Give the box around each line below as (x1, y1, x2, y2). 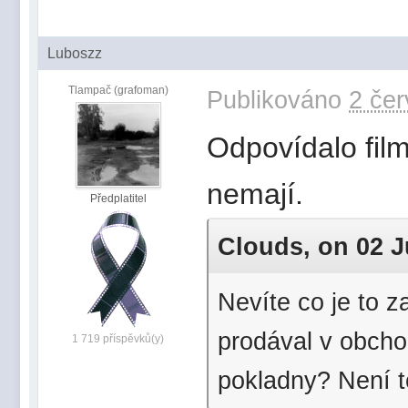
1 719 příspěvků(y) (72, 331, 164, 345)
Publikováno (207, 85, 349, 114)
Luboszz (47, 45, 102, 61)
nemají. (207, 177, 303, 210)
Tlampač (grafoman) (67, 83, 168, 97)
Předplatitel (89, 191, 147, 205)
